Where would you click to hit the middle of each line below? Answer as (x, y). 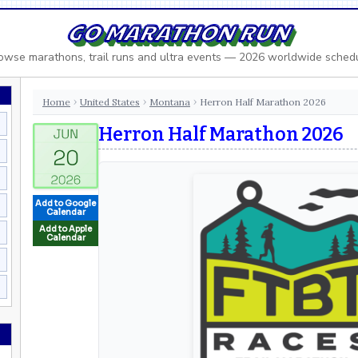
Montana (170, 101)
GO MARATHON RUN (179, 32)
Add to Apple (66, 229)
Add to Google (66, 203)
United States (110, 101)
